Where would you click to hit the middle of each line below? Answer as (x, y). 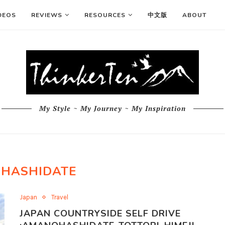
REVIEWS (47, 15)
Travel (60, 197)
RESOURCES (105, 15)
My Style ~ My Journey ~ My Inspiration (113, 108)
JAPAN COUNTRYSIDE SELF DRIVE (100, 213)
